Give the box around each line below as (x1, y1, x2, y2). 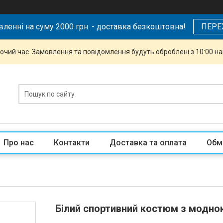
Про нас (3, 138, 34, 147)
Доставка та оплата (110, 138, 187, 147)
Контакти (54, 138, 90, 147)
